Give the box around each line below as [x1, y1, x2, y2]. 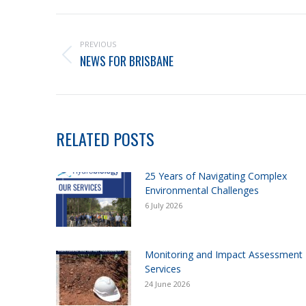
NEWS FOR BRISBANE [80, 52, 173, 70]
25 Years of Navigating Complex [145, 169, 287, 183]
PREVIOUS [80, 39, 116, 50]
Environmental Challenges [145, 184, 259, 197]
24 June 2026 [145, 279, 190, 290]
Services [145, 262, 181, 276]
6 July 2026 [145, 200, 182, 211]
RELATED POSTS [56, 126, 154, 152]
